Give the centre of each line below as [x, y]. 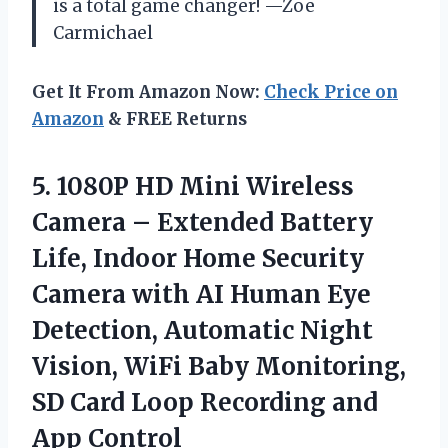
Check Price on [331, 91]
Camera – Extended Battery [202, 222]
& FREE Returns [175, 118]
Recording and [289, 402]
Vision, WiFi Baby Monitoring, [219, 366]
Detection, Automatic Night [202, 330]
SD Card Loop [116, 402]
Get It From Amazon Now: [148, 91]
